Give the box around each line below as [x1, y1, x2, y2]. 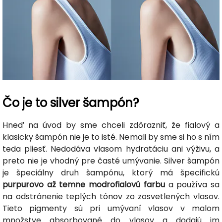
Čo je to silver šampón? [2, 94, 139, 111]
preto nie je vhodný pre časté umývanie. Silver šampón [2, 155, 220, 166]
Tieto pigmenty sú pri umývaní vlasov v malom [2, 202, 220, 214]
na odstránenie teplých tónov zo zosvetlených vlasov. [2, 190, 220, 202]
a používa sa [165, 178, 220, 190]
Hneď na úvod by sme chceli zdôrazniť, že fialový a [2, 119, 220, 131]
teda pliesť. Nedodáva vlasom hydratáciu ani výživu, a [2, 143, 220, 155]
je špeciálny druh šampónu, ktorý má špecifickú [2, 166, 220, 178]
